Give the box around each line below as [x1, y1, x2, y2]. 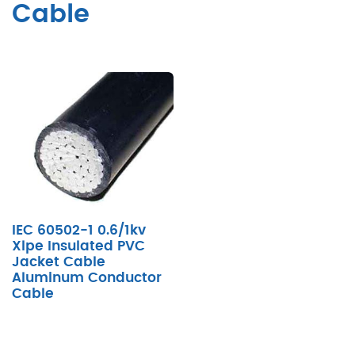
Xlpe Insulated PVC [12, 239, 145, 253]
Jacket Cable [12, 255, 105, 269]
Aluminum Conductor [12, 271, 162, 284]
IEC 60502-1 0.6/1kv [12, 223, 146, 237]
